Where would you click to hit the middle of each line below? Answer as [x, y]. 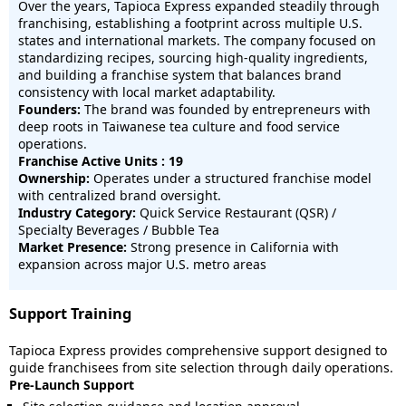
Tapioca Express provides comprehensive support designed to [198, 350]
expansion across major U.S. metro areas [142, 264]
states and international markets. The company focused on [197, 40]
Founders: [49, 109]
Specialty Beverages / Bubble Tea [119, 230]
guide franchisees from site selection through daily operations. [201, 367]
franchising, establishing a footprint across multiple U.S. [190, 23]
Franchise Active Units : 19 [101, 161]
